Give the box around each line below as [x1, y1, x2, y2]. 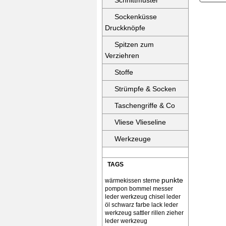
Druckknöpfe [105, 24, 145, 32]
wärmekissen [105, 177, 141, 184]
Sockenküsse [115, 13, 157, 21]
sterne [143, 177, 160, 184]
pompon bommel [105, 185, 151, 192]
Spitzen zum [115, 40, 154, 48]
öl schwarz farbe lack [105, 201, 162, 208]
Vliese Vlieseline [115, 118, 166, 126]
